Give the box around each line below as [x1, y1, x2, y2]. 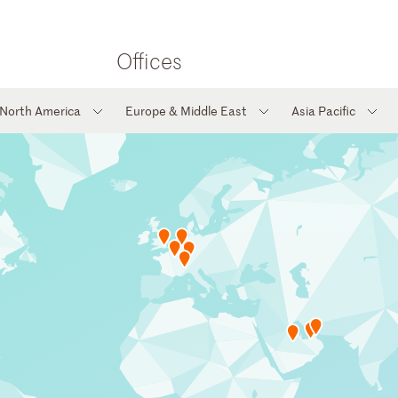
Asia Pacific [291, 102, 355, 119]
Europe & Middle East [124, 102, 247, 119]
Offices [115, 47, 182, 76]
